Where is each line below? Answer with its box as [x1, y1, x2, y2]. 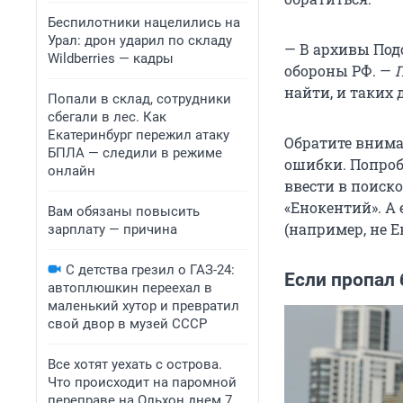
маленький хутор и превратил [48, 298, 239, 314]
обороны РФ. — [284, 61, 395, 81]
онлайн [48, 163, 95, 179]
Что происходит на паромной [48, 374, 237, 390]
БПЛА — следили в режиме [48, 145, 222, 161]
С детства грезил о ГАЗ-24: [66, 262, 235, 278]
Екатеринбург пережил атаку [48, 127, 229, 143]
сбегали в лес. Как [48, 109, 166, 125]
